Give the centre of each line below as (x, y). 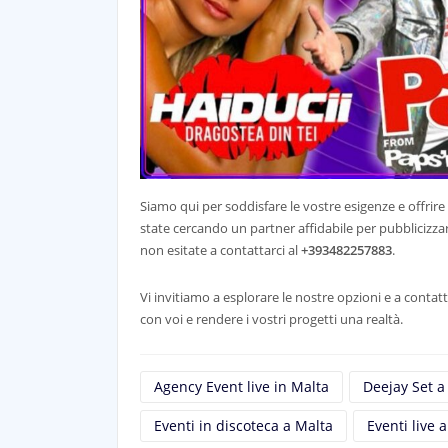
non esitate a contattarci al (220, 250)
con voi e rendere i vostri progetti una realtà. (271, 319)
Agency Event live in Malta (242, 387)
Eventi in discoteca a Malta (244, 426)
